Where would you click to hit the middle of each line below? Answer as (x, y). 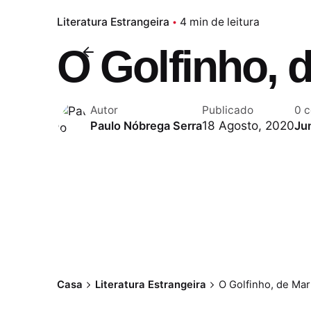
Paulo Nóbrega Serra (146, 125)
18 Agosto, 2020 (248, 125)
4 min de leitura (220, 22)
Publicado (228, 110)
